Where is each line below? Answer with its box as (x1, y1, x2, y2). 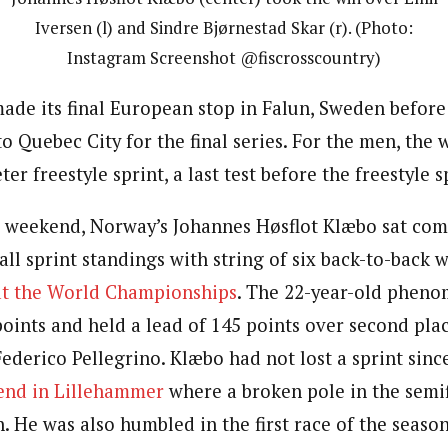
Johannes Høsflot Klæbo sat (173, 213, 407, 238)
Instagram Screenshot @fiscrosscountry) (67, 46, 381, 70)
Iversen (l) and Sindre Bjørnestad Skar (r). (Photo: (35, 16, 413, 40)
